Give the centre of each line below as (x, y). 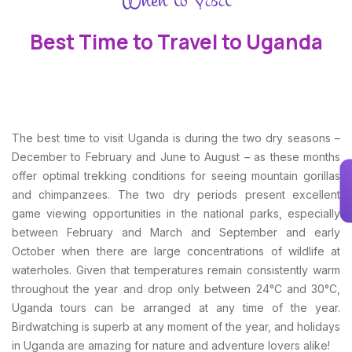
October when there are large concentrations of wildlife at (176, 251)
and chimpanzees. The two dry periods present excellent (176, 194)
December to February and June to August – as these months (176, 156)
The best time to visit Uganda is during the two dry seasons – (176, 137)
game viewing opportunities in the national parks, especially (176, 213)
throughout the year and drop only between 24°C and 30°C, (176, 288)
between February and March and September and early (176, 232)
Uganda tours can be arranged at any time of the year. (176, 307)
